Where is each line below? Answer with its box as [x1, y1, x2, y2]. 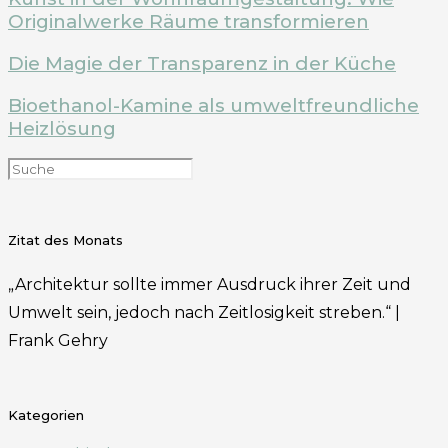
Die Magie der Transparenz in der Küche [8, 51, 396, 75]
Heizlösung [8, 116, 116, 140]
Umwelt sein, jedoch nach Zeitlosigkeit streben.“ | [8, 302, 400, 322]
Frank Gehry [8, 330, 108, 350]
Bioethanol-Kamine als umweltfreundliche [8, 93, 419, 117]
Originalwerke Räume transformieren [8, 10, 369, 34]
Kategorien [8, 406, 84, 423]
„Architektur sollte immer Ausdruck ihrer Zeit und [8, 274, 411, 294]
